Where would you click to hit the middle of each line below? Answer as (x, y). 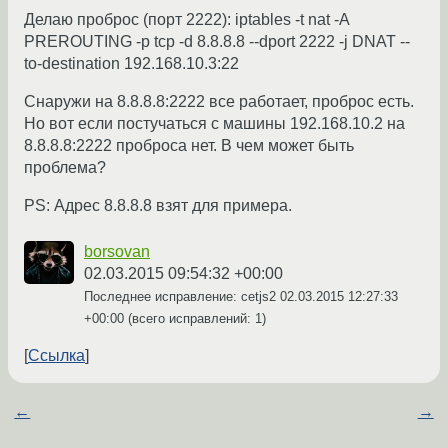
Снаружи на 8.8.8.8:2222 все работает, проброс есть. (219, 102)
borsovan (117, 252)
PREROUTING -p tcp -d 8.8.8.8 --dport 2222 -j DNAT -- (217, 42)
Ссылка (56, 356)
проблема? (65, 168)
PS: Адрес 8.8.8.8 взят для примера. (158, 206)
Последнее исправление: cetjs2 (182, 297)
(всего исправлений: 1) (195, 319)
